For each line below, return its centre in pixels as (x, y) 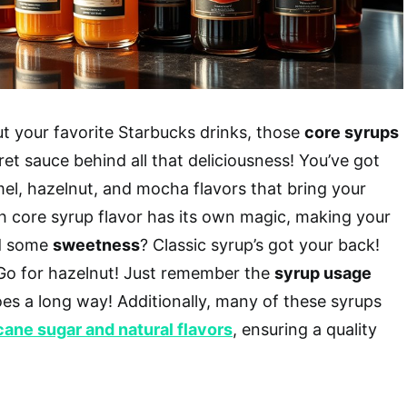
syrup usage (323, 273)
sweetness (96, 244)
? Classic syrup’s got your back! (260, 244)
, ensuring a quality (305, 329)
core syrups (352, 132)
